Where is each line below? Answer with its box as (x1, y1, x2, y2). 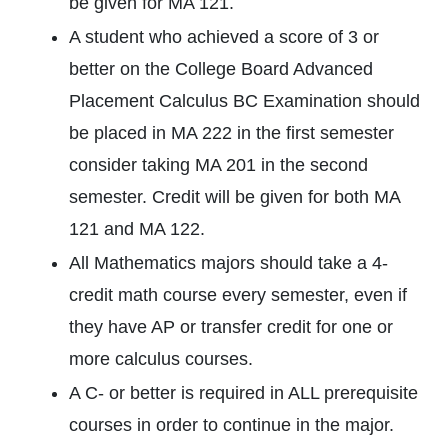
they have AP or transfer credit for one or (69, 317, 393, 337)
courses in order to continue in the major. (69, 415, 394, 435)
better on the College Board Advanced (69, 59, 373, 79)
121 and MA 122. (69, 219, 205, 239)
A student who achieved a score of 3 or (69, 27, 379, 47)
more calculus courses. (69, 349, 253, 369)
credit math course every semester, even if (69, 285, 407, 305)
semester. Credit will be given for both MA (69, 187, 400, 207)
